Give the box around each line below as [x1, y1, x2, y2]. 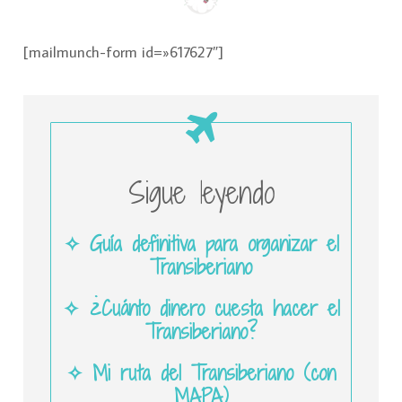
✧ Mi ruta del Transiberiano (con [66, 358, 336, 388]
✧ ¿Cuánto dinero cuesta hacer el [62, 293, 340, 323]
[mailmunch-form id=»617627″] [23, 42, 223, 63]
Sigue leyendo [127, 172, 275, 214]
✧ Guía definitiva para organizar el [63, 229, 339, 258]
